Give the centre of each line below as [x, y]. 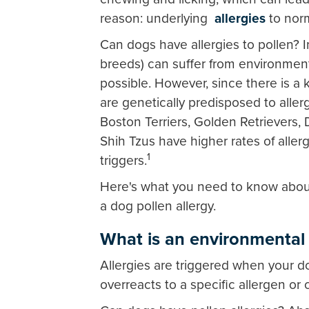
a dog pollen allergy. [158, 206]
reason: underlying [157, 18]
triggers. [123, 160]
